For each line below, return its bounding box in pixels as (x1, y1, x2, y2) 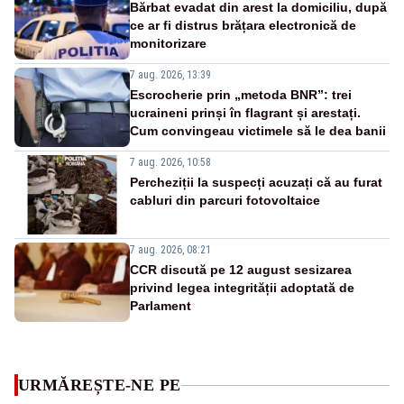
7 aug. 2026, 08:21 (130, 243, 211, 257)
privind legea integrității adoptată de (130, 280, 354, 296)
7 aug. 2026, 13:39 (130, 69, 211, 82)
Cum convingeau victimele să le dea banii (130, 124, 386, 139)
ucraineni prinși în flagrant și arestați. (130, 106, 361, 121)
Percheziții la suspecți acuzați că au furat (130, 175, 382, 190)
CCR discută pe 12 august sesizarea (130, 262, 352, 278)
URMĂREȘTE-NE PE (18, 376, 181, 395)
